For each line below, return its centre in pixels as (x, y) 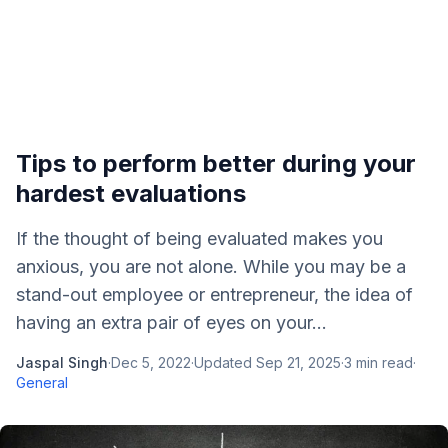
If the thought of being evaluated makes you (199, 238)
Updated (225, 362)
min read (382, 362)
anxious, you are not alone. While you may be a (211, 266)
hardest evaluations (131, 193)
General (42, 382)
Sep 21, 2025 (298, 362)
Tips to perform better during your (216, 163)
